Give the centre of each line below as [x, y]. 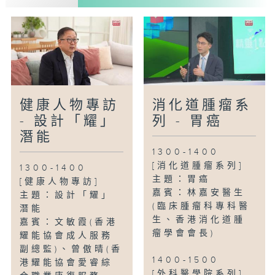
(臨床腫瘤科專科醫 [202, 207]
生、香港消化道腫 [199, 220]
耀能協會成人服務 [67, 236]
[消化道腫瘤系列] [198, 166]
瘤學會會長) [184, 234]
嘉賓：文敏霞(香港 [69, 223]
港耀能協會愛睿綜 [67, 263]
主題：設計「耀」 [67, 196]
